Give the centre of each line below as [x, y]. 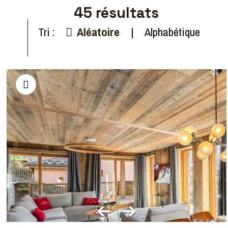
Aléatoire [98, 32]
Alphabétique [172, 32]
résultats [126, 13]
